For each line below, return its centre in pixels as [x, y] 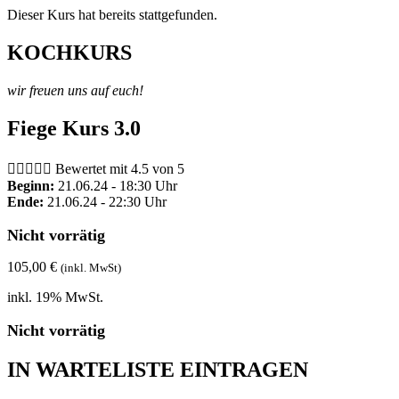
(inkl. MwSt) [91, 267]
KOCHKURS [69, 52]
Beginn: [31, 185]
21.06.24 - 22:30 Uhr [105, 201]
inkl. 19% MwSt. [55, 297]
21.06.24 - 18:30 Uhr [116, 185]
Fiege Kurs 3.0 [74, 128]
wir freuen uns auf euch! [75, 90]
